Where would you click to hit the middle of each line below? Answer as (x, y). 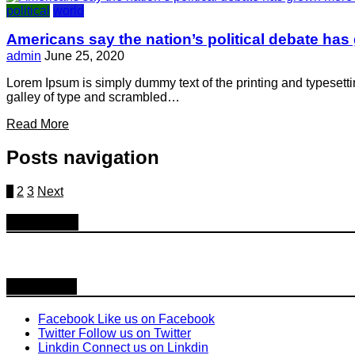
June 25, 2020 (84, 55)
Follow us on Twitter (135, 334)
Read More (38, 124)
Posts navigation (83, 158)
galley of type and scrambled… (93, 97)
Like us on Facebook (156, 319)
